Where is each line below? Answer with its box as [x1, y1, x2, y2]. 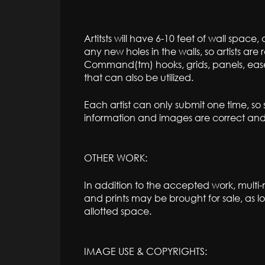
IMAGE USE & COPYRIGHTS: [84, 245, 207, 257]
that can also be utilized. [84, 71, 193, 83]
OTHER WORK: [84, 151, 147, 164]
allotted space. [84, 205, 151, 217]
